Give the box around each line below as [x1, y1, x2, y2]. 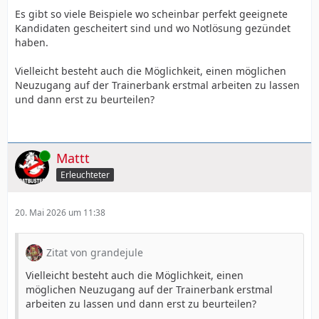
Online [15, 150, 41, 162]
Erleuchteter [61, 168, 110, 181]
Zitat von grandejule [46, 246, 143, 259]
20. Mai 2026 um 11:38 [15, 206, 105, 219]
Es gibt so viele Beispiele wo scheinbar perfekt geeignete [15, 7, 288, 21]
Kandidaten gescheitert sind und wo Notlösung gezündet [15, 21, 291, 35]
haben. [15, 36, 48, 49]
